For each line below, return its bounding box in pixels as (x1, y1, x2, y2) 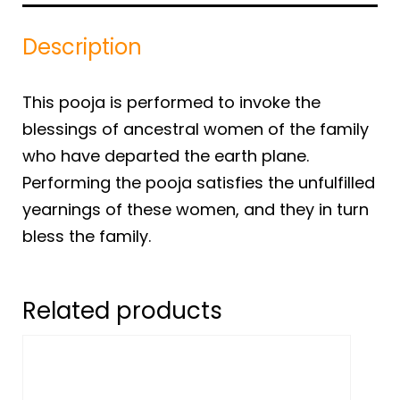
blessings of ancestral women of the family (22, 117, 369, 140)
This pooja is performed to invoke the (22, 90, 321, 113)
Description (22, 31, 142, 62)
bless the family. (22, 224, 151, 247)
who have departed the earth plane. (22, 144, 309, 167)
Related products (22, 294, 222, 327)
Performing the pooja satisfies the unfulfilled (22, 171, 375, 194)
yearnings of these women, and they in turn (22, 197, 369, 221)
